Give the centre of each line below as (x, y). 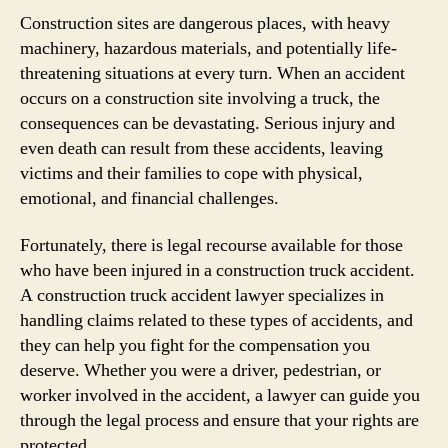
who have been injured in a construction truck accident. (217, 270)
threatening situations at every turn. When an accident (212, 73)
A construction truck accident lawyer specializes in (202, 295)
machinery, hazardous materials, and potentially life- (208, 48)
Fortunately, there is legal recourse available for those (211, 245)
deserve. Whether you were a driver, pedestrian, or (200, 370)
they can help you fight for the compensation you (195, 345)
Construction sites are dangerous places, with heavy (205, 23)
